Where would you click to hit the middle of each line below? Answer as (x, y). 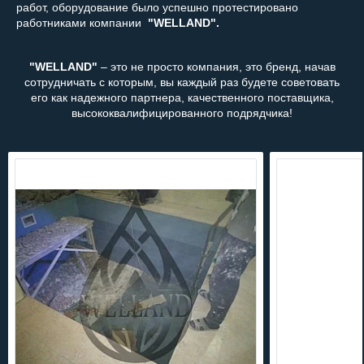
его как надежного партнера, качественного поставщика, (182, 97)
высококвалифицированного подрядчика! (182, 113)
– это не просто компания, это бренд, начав (216, 67)
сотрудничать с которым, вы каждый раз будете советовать (182, 82)
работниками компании (80, 23)
